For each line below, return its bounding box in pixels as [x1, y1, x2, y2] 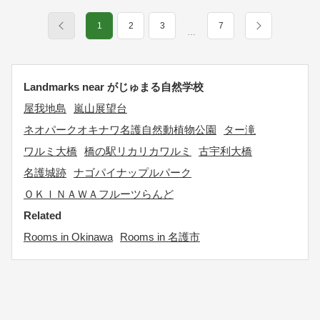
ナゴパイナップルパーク [74, 166, 191, 179]
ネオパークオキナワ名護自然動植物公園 [24, 124, 216, 136]
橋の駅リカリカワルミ [84, 145, 191, 157]
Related [24, 209, 61, 221]
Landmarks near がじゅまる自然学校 [24, 81, 204, 93]
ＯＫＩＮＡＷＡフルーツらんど [24, 188, 174, 200]
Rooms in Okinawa [24, 231, 113, 243]
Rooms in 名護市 [120, 231, 200, 243]
